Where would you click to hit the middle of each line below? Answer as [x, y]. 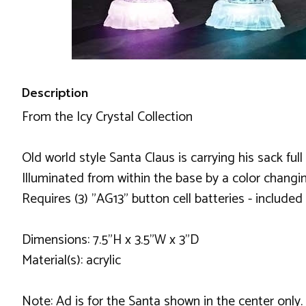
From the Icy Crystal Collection [107, 117]
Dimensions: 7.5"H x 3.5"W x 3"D [110, 240]
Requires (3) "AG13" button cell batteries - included [162, 199]
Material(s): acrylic [71, 261]
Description [55, 93]
